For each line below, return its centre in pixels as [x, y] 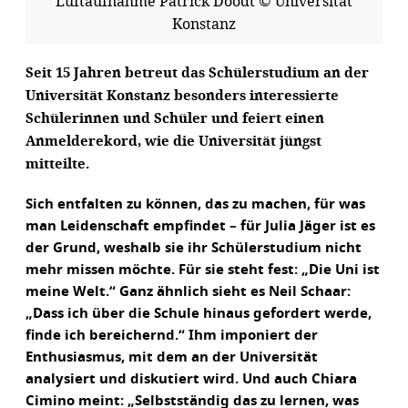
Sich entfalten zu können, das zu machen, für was [195, 204]
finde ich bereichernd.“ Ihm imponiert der [172, 336]
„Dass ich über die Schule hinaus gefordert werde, [199, 314]
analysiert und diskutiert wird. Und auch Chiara [191, 379]
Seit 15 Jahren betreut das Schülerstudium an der [197, 72]
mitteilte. [57, 163]
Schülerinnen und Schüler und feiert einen [175, 118]
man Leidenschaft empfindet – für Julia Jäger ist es [200, 226]
